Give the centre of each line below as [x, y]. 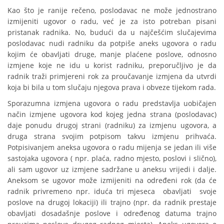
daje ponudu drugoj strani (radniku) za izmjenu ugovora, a [112, 125]
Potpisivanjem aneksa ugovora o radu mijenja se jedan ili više [112, 147]
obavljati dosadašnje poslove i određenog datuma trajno [112, 213]
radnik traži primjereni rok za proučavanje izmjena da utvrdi [112, 76]
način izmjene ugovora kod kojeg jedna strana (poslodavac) [112, 114]
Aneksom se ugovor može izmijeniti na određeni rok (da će [112, 180]
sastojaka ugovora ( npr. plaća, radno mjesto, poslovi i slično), [112, 158]
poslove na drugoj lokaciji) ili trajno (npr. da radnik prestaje [112, 202]
